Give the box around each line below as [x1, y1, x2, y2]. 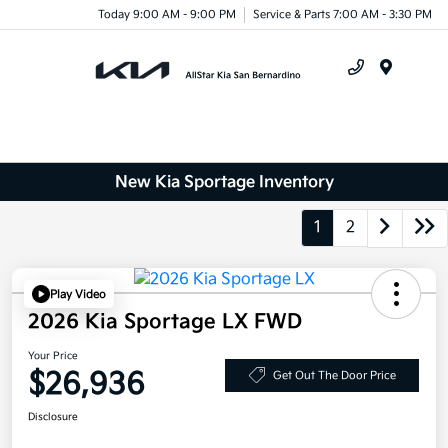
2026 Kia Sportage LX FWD [28, 310, 302, 335]
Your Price [28, 350, 78, 363]
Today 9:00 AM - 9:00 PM [98, 7, 236, 21]
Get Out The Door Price [272, 368, 396, 382]
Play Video [50, 287, 106, 301]
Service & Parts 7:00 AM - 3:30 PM [253, 7, 432, 21]
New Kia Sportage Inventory [114, 172, 334, 192]
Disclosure [28, 411, 78, 424]
